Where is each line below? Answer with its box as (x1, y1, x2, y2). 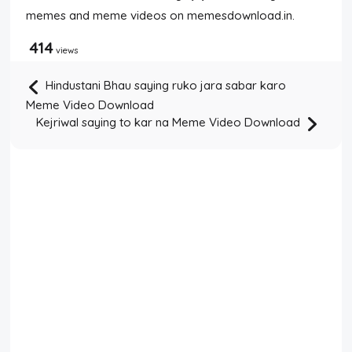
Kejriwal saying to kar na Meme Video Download (35, 115, 303, 130)
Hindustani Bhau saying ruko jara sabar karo (42, 78, 287, 93)
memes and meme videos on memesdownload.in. (26, 8, 295, 23)
